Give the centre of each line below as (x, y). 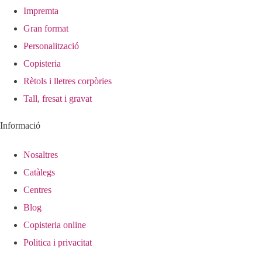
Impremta (41, 11)
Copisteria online (55, 225)
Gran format (46, 29)
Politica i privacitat (58, 243)
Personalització (51, 46)
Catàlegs (39, 173)
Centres (37, 190)
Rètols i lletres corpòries (68, 81)
